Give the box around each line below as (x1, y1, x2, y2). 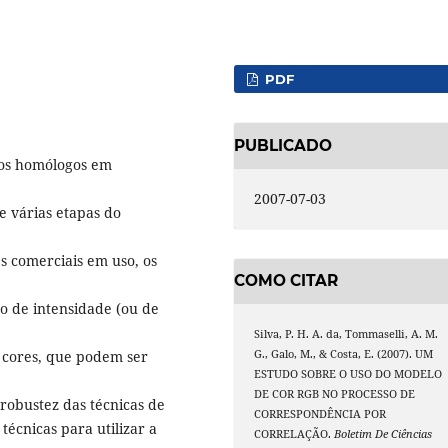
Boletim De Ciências (334, 427, 433, 442)
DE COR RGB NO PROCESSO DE (254, 387, 416, 402)
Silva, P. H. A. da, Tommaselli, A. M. (254, 327, 439, 342)
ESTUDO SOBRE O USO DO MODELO (254, 367, 443, 382)
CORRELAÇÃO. (254, 427, 335, 442)
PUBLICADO (234, 135, 332, 155)
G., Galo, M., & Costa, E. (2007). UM (254, 347, 434, 362)
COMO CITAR (234, 271, 338, 291)
